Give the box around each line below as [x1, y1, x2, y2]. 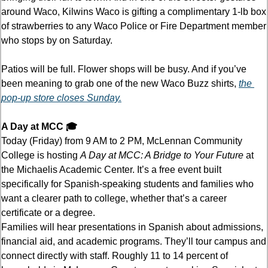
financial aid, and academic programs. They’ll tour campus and [1, 236, 266, 246]
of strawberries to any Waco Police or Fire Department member [1, 20, 266, 31]
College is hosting [1, 150, 80, 160]
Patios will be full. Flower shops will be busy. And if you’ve [1, 63, 246, 74]
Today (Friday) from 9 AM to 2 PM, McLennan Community [1, 135, 242, 146]
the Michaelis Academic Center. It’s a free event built [1, 164, 221, 175]
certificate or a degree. [1, 207, 98, 218]
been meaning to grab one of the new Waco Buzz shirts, [1, 78, 239, 89]
